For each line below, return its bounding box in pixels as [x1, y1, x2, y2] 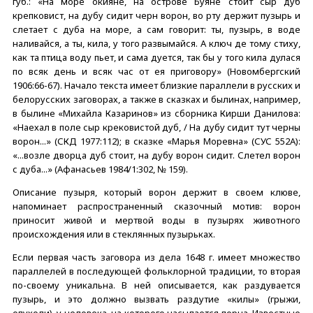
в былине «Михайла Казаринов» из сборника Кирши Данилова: [13, 106, 300, 119]
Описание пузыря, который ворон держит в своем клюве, [13, 185, 300, 198]
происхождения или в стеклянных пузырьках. [13, 227, 215, 240]
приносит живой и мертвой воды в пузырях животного [13, 213, 300, 226]
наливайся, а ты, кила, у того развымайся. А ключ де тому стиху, [13, 36, 300, 50]
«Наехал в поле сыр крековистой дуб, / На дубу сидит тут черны [13, 120, 300, 133]
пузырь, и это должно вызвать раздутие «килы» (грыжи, [13, 292, 300, 305]
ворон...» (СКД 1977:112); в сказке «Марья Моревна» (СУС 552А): [13, 134, 300, 147]
